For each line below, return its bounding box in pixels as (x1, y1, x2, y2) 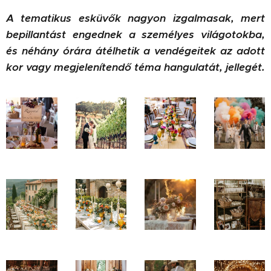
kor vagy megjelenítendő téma (6, 60, 161, 74)
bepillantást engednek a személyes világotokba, (6, 28, 265, 41)
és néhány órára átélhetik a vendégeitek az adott (6, 44, 265, 57)
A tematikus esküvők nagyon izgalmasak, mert (6, 11, 265, 25)
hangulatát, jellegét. (164, 60, 265, 74)
